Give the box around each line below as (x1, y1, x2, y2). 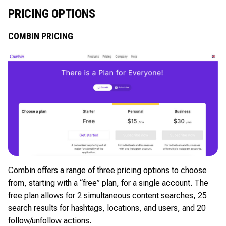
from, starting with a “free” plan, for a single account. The (8, 178, 208, 188)
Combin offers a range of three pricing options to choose (8, 165, 207, 175)
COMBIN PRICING (8, 30, 73, 41)
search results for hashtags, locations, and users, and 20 (8, 203, 206, 213)
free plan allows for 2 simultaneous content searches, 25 (8, 190, 207, 200)
